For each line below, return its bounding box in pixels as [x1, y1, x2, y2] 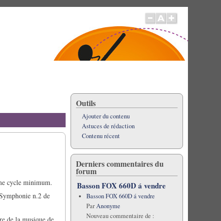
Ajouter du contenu [81, 112, 130, 120]
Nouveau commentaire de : [86, 212, 154, 220]
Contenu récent [81, 132, 120, 140]
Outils [75, 97, 96, 109]
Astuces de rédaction [81, 122, 135, 130]
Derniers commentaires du [75, 158, 164, 169]
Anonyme [96, 202, 120, 210]
